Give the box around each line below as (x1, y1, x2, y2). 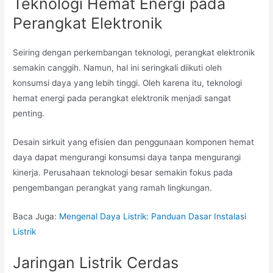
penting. (13, 108, 45, 119)
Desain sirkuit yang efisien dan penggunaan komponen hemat (13, 137, 255, 147)
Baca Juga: (13, 211, 60, 222)
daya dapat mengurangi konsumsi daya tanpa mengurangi (13, 152, 241, 163)
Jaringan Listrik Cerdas (13, 253, 179, 272)
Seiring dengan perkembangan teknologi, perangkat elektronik (13, 48, 255, 58)
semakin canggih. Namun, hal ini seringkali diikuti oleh (13, 63, 222, 73)
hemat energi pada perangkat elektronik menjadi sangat (13, 93, 232, 104)
